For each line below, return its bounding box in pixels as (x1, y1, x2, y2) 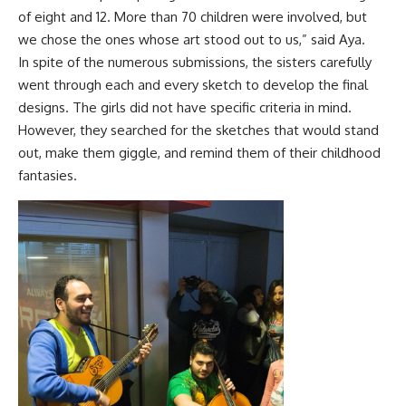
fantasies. (18, 167, 77, 185)
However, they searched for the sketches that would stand (18, 121, 379, 140)
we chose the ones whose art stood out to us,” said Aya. (18, 31, 365, 49)
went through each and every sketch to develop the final (18, 76, 368, 94)
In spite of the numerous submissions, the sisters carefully (18, 53, 372, 72)
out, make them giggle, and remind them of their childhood (18, 144, 381, 162)
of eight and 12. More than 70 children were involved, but (18, 8, 367, 26)
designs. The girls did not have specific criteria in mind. (18, 99, 352, 117)
